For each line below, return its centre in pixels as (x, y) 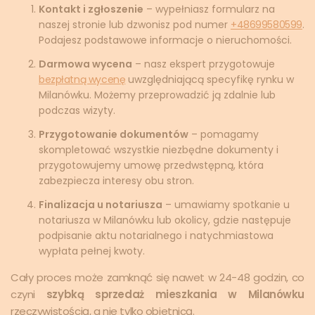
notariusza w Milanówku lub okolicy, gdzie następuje (165, 220)
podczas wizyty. (77, 110)
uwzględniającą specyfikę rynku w (210, 79)
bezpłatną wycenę (82, 79)
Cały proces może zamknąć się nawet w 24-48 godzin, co (157, 277)
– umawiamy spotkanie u (226, 204)
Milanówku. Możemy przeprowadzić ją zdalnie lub (157, 95)
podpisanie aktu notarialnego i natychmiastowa (156, 235)
